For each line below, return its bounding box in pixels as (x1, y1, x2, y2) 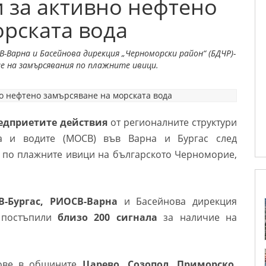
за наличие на (163, 211, 237, 224)
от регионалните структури (107, 116, 237, 129)
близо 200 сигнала (51, 211, 164, 224)
